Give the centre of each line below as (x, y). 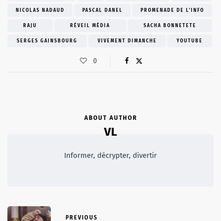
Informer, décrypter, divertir (110, 156)
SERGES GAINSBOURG (47, 41)
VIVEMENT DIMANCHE (127, 41)
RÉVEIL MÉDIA (90, 26)
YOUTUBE (190, 41)
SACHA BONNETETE (170, 26)
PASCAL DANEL (102, 11)
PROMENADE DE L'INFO (172, 11)
